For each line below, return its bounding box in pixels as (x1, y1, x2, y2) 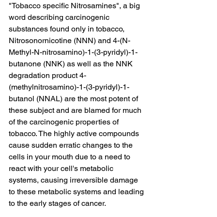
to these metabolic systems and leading (9, 186, 146, 196)
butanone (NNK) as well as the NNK (9, 59, 135, 68)
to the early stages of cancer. (9, 198, 106, 208)
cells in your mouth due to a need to (9, 152, 132, 161)
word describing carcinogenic (9, 12, 111, 22)
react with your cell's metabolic (9, 163, 115, 173)
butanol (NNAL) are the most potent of (9, 93, 140, 103)
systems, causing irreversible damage (9, 175, 140, 185)
